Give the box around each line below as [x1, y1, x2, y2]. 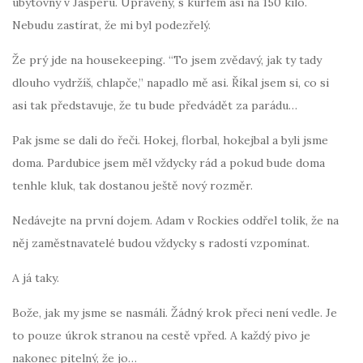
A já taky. [12, 270, 59, 285]
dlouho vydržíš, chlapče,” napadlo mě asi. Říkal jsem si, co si [12, 75, 329, 90]
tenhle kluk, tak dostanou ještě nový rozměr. [12, 177, 253, 193]
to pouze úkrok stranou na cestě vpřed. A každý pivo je [12, 327, 310, 343]
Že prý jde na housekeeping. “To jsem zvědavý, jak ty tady [12, 52, 322, 67]
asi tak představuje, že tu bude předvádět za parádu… [12, 97, 297, 113]
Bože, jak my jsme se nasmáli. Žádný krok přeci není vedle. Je [12, 305, 337, 320]
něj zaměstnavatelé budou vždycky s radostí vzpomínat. [12, 235, 310, 250]
